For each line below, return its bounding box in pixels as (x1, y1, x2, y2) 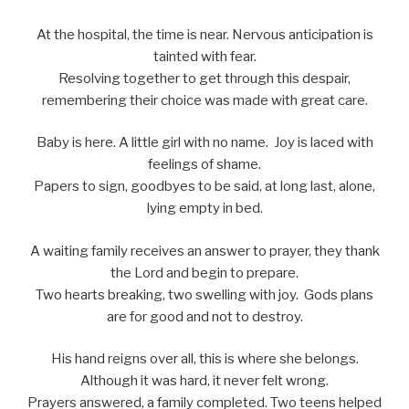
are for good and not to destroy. (106, 308, 303, 325)
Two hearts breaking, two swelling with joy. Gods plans (36, 286, 373, 303)
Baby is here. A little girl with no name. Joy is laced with (36, 134, 373, 152)
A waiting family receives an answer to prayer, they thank (29, 242, 380, 259)
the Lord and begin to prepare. (110, 264, 299, 281)
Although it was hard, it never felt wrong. (80, 372, 329, 390)
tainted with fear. (152, 47, 257, 65)
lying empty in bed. (146, 200, 263, 217)
